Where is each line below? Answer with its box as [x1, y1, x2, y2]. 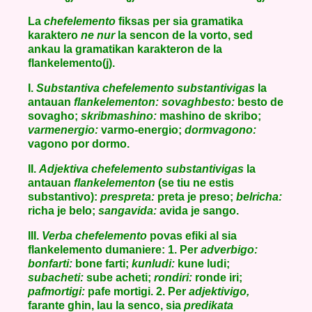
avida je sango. [157, 205, 239, 217]
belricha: [236, 191, 282, 203]
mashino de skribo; [157, 110, 261, 122]
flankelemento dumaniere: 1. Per [28, 244, 201, 256]
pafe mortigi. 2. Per [85, 286, 189, 297]
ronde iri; [192, 272, 242, 283]
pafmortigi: [28, 286, 85, 297]
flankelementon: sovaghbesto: [74, 96, 235, 108]
